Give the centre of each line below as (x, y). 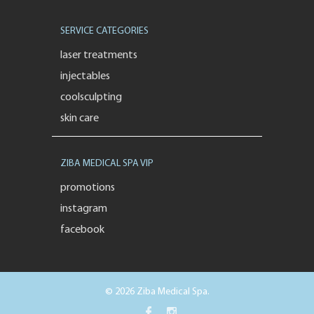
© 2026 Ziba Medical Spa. (157, 292)
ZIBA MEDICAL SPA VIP (107, 163)
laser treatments (99, 55)
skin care (80, 118)
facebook (82, 230)
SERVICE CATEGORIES (104, 31)
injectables (85, 76)
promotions (88, 187)
